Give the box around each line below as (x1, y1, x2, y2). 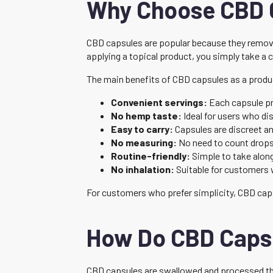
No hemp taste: (111, 109, 182, 121)
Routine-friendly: (111, 149, 190, 161)
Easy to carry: (111, 122, 173, 135)
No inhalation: (111, 163, 174, 175)
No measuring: (111, 136, 177, 148)
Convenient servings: (111, 96, 207, 108)
